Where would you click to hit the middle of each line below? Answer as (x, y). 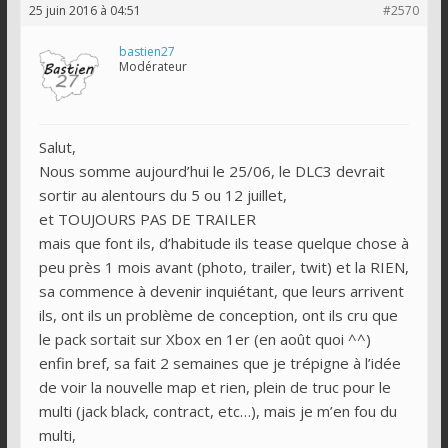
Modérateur (152, 66)
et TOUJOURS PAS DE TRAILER (147, 218)
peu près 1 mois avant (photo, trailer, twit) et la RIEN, (223, 266)
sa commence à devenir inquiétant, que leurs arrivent (221, 290)
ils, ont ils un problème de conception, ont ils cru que (218, 314)
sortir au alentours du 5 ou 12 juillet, (162, 194)
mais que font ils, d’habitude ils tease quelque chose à (223, 242)
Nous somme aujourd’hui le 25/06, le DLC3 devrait (211, 170)
